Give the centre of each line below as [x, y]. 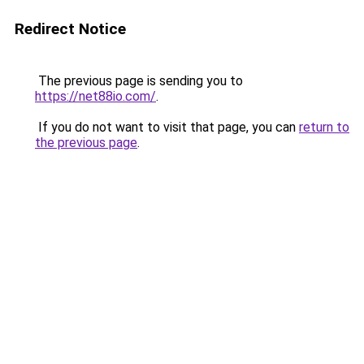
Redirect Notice [70, 29]
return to [324, 127]
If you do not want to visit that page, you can [167, 127]
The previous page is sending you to [139, 81]
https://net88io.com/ [95, 96]
